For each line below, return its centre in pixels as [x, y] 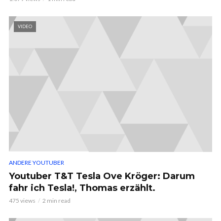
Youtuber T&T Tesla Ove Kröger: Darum [102, 176]
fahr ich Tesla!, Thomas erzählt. [82, 188]
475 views [22, 201]
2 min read [56, 201]
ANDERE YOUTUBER [37, 163]
